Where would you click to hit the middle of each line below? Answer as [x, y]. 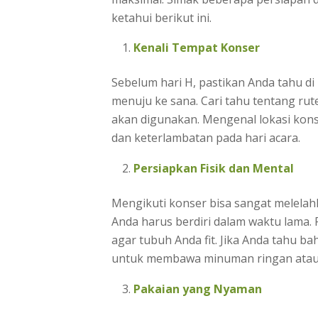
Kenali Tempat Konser [197, 48]
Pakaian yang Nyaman [198, 289]
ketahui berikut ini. [163, 17]
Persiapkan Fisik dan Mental [214, 168]
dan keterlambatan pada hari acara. [206, 138]
